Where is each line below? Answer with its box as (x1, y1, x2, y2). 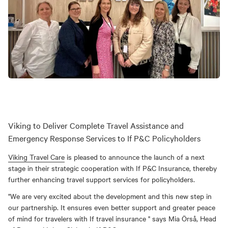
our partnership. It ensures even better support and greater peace (8, 202, 215, 213)
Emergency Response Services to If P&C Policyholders (8, 132, 201, 144)
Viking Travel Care (8, 151, 65, 162)
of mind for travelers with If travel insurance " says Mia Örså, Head (8, 213, 216, 224)
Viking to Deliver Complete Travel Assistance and (8, 120, 184, 131)
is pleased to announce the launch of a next (65, 151, 205, 162)
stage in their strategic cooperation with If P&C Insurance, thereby (8, 162, 217, 173)
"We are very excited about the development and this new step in (8, 191, 212, 202)
